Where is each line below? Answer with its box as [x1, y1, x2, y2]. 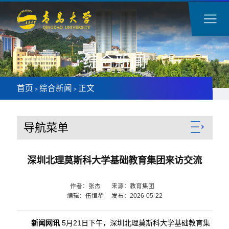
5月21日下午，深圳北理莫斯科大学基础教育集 [59, 219, 210, 227]
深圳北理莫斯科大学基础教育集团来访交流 [27, 155, 202, 166]
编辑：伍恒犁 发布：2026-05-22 [66, 192, 163, 199]
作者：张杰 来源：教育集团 [70, 182, 159, 190]
